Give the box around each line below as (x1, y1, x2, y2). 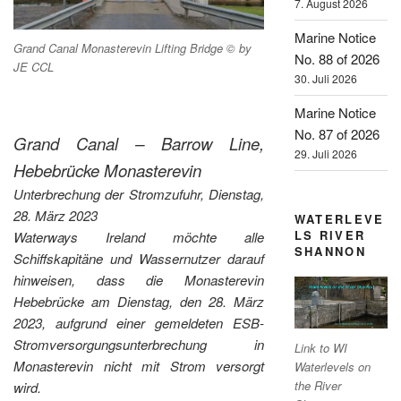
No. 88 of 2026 (294, 49, 380, 69)
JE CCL (13, 58, 54, 76)
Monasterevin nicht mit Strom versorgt (13, 356, 265, 376)
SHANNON (294, 242, 367, 260)
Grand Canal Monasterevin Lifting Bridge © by (13, 39, 252, 57)
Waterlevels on (294, 357, 371, 375)
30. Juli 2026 (294, 71, 357, 87)
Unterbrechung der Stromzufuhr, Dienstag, (13, 184, 265, 204)
